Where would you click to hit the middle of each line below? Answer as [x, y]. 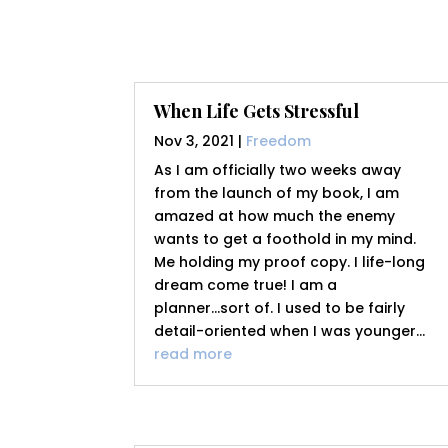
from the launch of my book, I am [277, 193]
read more [193, 354]
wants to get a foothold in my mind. [285, 239]
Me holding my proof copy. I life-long [290, 262]
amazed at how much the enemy [275, 216]
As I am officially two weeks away [278, 170]
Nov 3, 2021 [194, 141]
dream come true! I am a [246, 285]
